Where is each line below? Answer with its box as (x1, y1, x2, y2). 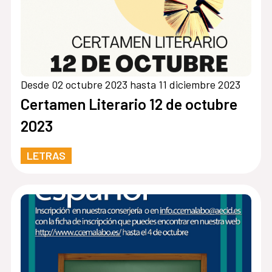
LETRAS (26, 148, 66, 162)
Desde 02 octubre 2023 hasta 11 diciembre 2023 (20, 77, 240, 91)
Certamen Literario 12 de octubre (20, 94, 237, 113)
